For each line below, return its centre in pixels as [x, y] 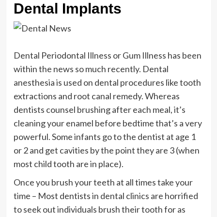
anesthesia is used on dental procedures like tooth [107, 82]
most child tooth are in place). [68, 163]
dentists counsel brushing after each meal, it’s [99, 109]
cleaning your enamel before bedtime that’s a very [108, 123]
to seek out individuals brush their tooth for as [99, 209]
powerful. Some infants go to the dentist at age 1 [104, 136]
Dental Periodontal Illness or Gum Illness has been [107, 55]
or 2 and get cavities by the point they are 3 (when [106, 150]
